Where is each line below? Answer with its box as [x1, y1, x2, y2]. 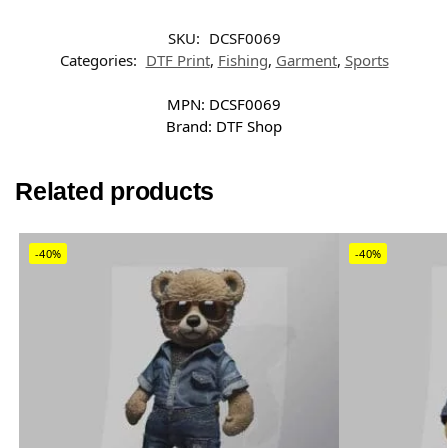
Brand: [166, 115, 216, 136]
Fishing [217, 49, 268, 70]
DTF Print [145, 49, 210, 70]
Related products [15, 177, 215, 205]
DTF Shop [216, 115, 282, 136]
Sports [344, 49, 389, 70]
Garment [275, 49, 337, 70]
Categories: [59, 49, 141, 70]
